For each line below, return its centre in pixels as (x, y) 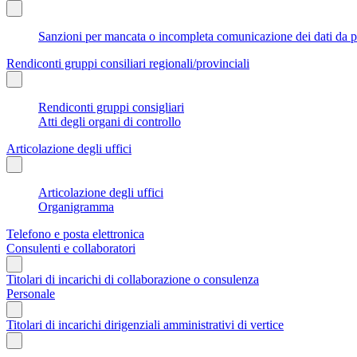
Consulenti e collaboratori (71, 248)
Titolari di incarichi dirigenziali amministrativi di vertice (145, 324)
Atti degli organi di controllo (110, 121)
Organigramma (76, 206)
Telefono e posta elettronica (75, 233)
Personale (31, 293)
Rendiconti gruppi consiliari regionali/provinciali (128, 63)
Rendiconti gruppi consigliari (111, 107)
